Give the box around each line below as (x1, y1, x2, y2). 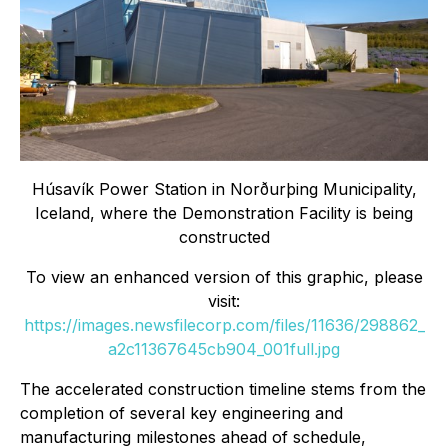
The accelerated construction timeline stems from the (20, 378, 426, 399)
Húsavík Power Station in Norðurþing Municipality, (31, 178, 417, 199)
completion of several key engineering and (20, 402, 343, 423)
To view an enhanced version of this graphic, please (25, 266, 423, 287)
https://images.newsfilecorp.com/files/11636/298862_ (23, 314, 425, 335)
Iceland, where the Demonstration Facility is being (35, 202, 413, 223)
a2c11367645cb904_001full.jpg (108, 338, 340, 359)
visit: (208, 290, 240, 311)
